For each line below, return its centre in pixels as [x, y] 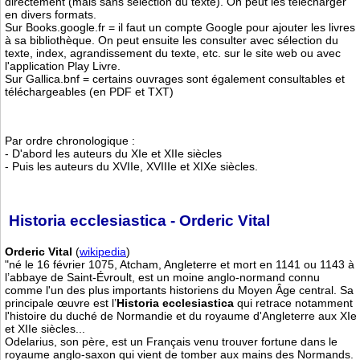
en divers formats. [51, 14]
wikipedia [103, 252]
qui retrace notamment [293, 303]
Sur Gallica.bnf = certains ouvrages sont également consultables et [175, 78]
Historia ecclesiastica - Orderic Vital [137, 221]
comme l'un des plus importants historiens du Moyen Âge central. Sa [179, 290]
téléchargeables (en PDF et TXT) [89, 91]
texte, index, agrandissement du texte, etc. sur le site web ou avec [173, 53]
